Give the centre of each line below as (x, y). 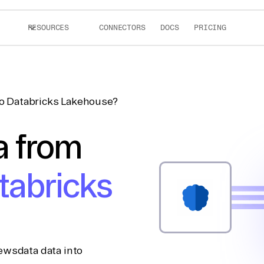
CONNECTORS (122, 27)
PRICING (210, 27)
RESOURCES (48, 27)
